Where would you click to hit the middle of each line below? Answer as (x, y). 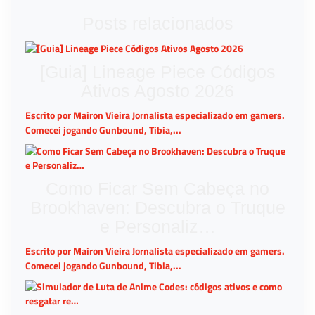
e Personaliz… (157, 226)
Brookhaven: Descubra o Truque (157, 207)
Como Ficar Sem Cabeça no (157, 188)
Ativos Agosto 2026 (157, 90)
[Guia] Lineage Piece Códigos (157, 71)
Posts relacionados (157, 23)
